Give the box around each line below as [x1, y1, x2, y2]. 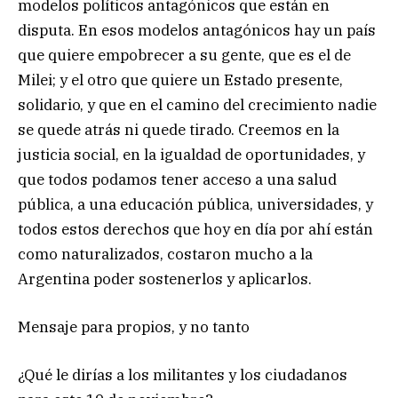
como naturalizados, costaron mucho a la [18, 243, 313, 264]
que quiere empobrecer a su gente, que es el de [18, 44, 351, 65]
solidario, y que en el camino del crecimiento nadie [18, 94, 377, 115]
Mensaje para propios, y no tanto [18, 316, 250, 337]
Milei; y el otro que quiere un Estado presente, [18, 69, 343, 90]
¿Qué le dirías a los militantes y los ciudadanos [18, 365, 347, 386]
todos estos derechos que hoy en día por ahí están [18, 219, 373, 239]
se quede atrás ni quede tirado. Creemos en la [18, 119, 339, 139]
